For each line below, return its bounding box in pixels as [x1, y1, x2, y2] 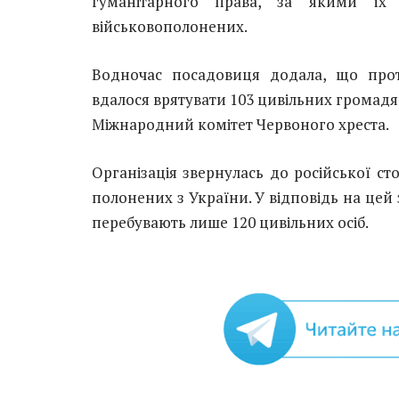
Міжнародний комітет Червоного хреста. [92, 114, 389, 135]
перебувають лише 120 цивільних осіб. [92, 212, 369, 233]
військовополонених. [92, 16, 248, 37]
